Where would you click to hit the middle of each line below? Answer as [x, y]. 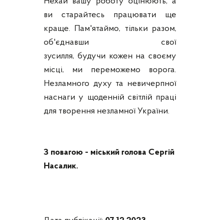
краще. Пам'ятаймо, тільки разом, [110, 28]
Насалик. [61, 166]
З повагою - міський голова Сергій [109, 152]
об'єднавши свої [110, 42]
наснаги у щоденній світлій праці [110, 97]
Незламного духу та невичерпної [110, 83]
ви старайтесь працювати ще [110, 15]
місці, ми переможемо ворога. [110, 70]
